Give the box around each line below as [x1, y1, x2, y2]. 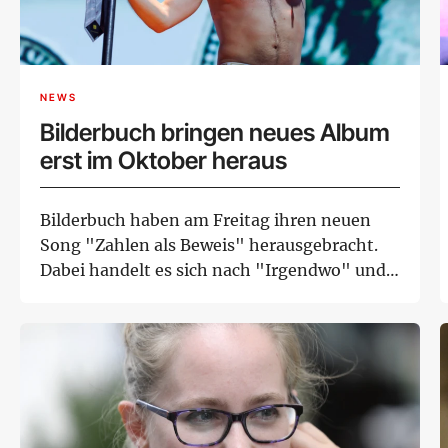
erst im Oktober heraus [40, 146, 287, 176]
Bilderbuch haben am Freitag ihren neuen [40, 210, 371, 231]
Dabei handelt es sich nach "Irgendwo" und [40, 260, 386, 281]
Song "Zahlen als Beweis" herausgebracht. [40, 235, 378, 256]
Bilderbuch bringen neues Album [40, 118, 390, 148]
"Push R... [40, 285, 116, 306]
